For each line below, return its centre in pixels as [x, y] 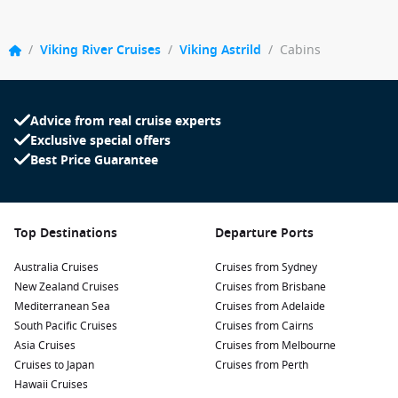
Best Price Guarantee [94, 160]
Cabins [300, 50]
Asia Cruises [45, 346]
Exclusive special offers [100, 141]
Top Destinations [66, 233]
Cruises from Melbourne [275, 346]
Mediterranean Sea [62, 306]
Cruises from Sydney [266, 267]
